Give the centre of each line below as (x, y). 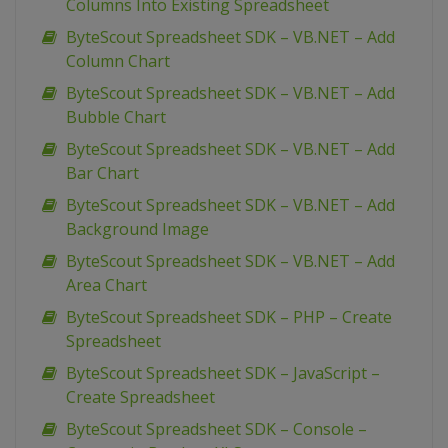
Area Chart (106, 285)
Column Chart (118, 61)
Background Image (137, 229)
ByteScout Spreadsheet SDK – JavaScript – (223, 373)
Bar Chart (102, 173)
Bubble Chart (116, 117)
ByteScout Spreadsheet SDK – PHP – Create (229, 317)
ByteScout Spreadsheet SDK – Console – (216, 429)
